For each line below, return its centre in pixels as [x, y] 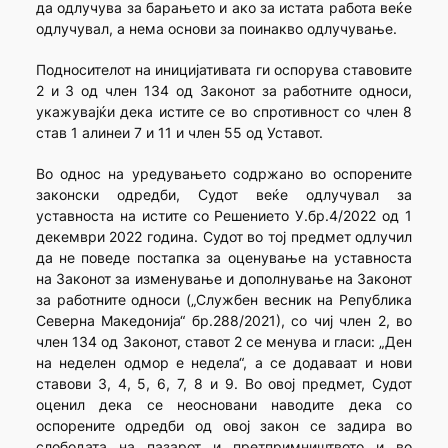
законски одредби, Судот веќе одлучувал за [224, 195]
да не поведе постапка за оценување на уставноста [224, 258]
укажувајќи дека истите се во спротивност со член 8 [224, 112]
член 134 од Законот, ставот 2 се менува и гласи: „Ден [224, 342]
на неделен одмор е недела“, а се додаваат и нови [224, 363]
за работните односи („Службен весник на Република [224, 300]
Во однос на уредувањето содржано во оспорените [224, 174]
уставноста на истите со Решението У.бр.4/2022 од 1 [224, 216]
